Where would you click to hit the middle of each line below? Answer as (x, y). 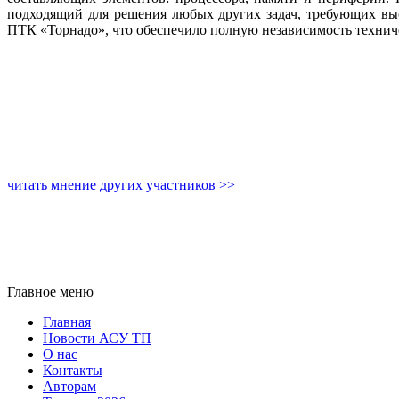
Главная (67, 322)
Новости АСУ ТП (97, 338)
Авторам (69, 387)
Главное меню (50, 292)
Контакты (73, 370)
